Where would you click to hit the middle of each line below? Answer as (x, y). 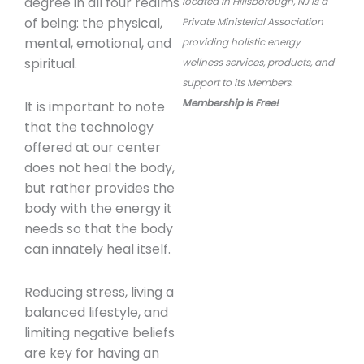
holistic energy (266, 42)
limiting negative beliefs (100, 333)
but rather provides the (100, 188)
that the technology (89, 127)
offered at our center (93, 147)
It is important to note (95, 107)
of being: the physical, (93, 23)
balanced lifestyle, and (96, 312)
